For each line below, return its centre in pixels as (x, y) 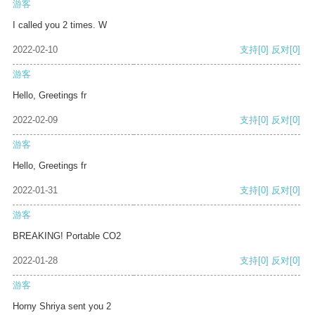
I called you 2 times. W (60, 25)
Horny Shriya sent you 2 (62, 307)
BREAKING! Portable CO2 (67, 236)
